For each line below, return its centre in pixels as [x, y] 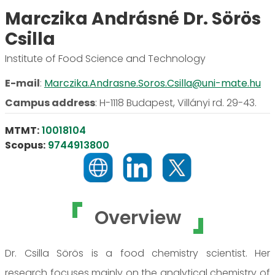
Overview [137, 218]
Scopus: [25, 145]
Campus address [50, 103]
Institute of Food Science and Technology [105, 58]
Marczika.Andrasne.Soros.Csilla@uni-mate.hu [153, 83]
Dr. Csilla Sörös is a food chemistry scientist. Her [137, 253]
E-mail [22, 83]
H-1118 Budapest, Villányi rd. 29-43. [178, 103]
